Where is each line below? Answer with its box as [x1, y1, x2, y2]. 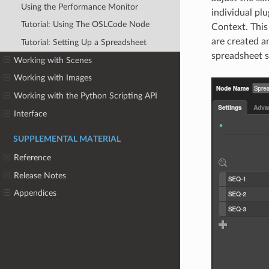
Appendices [14, 189, 57, 198]
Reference [14, 153, 52, 163]
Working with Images [14, 73, 92, 83]
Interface [14, 109, 47, 118]
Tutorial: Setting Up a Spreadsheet [20, 38, 147, 47]
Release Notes [14, 171, 67, 180]
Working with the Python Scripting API [14, 91, 158, 100]
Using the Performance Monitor [20, 2, 138, 11]
